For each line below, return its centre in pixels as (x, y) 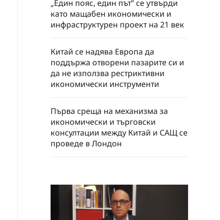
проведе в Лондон (86, 143)
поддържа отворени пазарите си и (117, 62)
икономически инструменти (105, 84)
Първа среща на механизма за (109, 111)
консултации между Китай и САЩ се (119, 133)
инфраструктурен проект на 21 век (117, 25)
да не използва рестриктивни (108, 73)
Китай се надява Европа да (102, 52)
